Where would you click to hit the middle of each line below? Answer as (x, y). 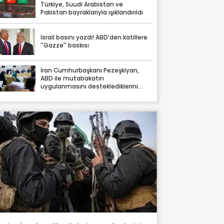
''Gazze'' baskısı (65, 46)
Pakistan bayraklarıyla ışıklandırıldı (92, 13)
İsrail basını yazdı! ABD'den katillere (94, 38)
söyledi (52, 94)
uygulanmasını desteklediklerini (89, 86)
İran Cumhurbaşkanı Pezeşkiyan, (90, 70)
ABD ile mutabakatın (72, 78)
